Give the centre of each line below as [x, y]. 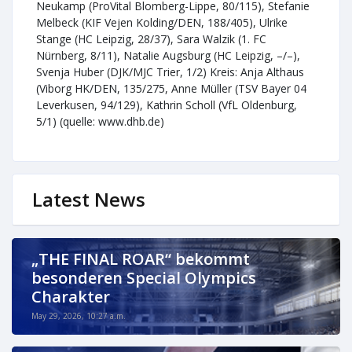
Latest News [89, 199]
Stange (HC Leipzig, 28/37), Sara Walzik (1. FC [151, 39]
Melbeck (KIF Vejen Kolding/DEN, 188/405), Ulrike [162, 22]
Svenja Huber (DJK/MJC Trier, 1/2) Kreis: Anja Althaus [170, 72]
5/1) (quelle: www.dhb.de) [100, 121]
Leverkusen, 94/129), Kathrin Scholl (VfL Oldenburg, [167, 105]
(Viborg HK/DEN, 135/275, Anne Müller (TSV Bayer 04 [171, 88]
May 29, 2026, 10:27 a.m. [79, 316]
